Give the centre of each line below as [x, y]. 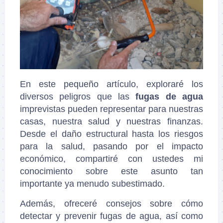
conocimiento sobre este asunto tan [111, 171]
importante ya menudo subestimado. [92, 184]
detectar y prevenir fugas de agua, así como [111, 216]
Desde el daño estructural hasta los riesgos [111, 134]
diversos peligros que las [78, 97]
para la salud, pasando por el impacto [111, 146]
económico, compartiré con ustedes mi [111, 159]
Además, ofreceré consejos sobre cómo [111, 204]
